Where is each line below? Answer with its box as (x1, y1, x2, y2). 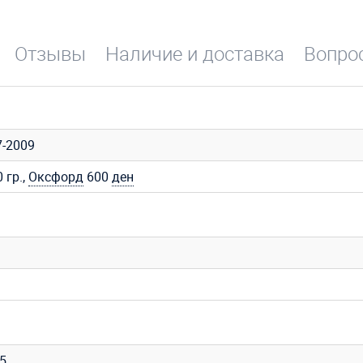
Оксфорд (28, 167, 83, 186)
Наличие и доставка (105, 40, 284, 66)
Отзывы (15, 40, 86, 66)
